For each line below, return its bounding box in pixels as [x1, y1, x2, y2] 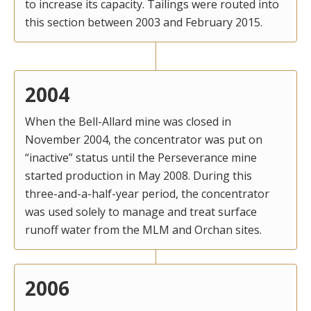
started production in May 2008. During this [25, 167, 252, 183]
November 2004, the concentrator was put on [25, 131, 262, 147]
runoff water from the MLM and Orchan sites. [25, 221, 262, 237]
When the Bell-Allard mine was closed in [25, 113, 231, 129]
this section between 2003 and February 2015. [25, 14, 262, 30]
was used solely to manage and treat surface [25, 203, 257, 219]
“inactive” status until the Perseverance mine [25, 149, 257, 165]
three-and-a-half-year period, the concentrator [25, 185, 269, 201]
